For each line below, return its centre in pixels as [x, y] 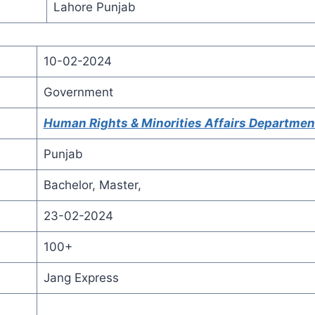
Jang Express [81, 277]
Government [78, 92]
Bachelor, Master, [92, 185]
